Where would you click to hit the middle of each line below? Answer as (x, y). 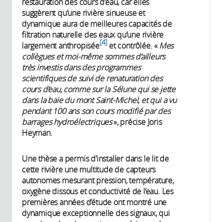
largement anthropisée (61, 46)
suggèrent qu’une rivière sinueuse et (83, 13)
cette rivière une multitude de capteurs (89, 170)
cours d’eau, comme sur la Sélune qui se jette (99, 89)
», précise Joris (137, 122)
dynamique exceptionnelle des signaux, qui (96, 213)
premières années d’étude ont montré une (94, 202)
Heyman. (37, 133)
